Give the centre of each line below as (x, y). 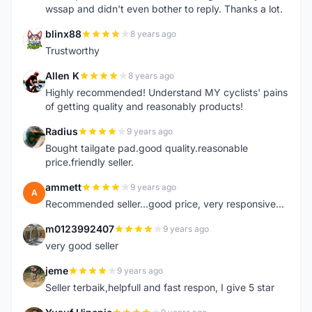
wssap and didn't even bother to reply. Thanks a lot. (164, 9)
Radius (62, 131)
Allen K (62, 76)
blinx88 (63, 34)
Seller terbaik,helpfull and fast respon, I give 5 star (160, 287)
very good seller (82, 245)
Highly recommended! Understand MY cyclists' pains (166, 92)
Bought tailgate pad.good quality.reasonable (147, 148)
